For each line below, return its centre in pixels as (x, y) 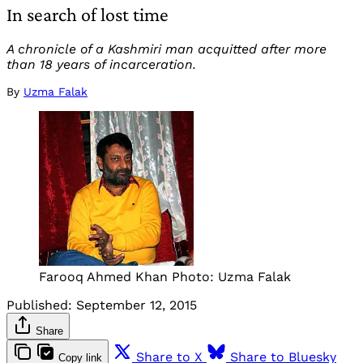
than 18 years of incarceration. (101, 65)
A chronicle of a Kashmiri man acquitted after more (167, 49)
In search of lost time (88, 15)
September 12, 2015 (137, 305)
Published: (39, 305)
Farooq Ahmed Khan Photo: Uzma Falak (165, 277)
